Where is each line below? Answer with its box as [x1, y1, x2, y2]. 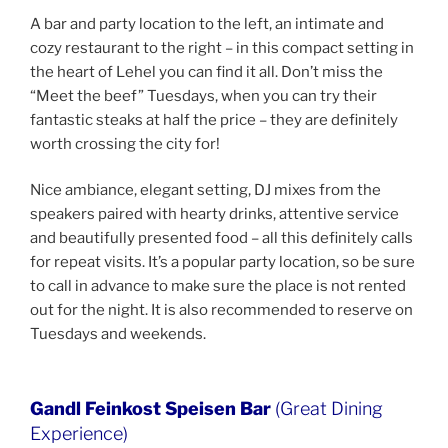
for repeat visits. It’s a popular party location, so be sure [30, 253, 415, 272]
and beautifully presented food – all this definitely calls [30, 229, 413, 248]
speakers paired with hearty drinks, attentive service [30, 205, 399, 224]
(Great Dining [271, 397, 383, 419]
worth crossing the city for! [30, 134, 220, 153]
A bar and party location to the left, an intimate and [30, 14, 384, 33]
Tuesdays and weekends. [30, 325, 206, 344]
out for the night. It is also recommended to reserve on [30, 301, 413, 320]
